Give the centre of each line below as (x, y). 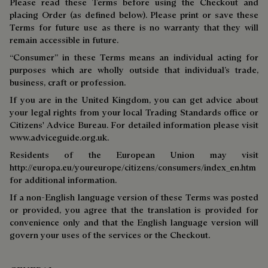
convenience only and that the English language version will (134, 222)
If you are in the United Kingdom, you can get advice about (134, 100)
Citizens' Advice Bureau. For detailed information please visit (134, 125)
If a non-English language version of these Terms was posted (134, 197)
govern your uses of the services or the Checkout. (110, 235)
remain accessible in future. (64, 40)
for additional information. (63, 180)
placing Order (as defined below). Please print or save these (134, 15)
